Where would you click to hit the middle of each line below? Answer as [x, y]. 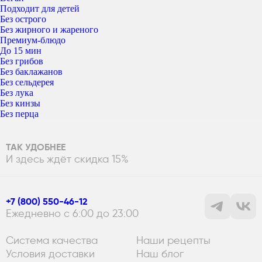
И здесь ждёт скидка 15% [67, 158]
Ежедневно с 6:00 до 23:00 [72, 213]
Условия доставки [50, 254]
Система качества [52, 240]
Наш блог [160, 254]
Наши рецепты [173, 240]
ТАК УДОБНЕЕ [36, 147]
